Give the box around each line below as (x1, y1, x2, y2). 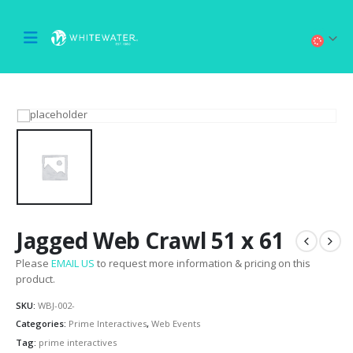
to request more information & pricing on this (95, 256, 310, 271)
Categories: (16, 318, 69, 330)
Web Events (151, 318, 200, 330)
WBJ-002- (38, 299, 75, 311)
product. (16, 272, 55, 287)
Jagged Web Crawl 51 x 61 (16, 225, 284, 256)
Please (16, 256, 51, 271)
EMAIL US (51, 256, 95, 271)
